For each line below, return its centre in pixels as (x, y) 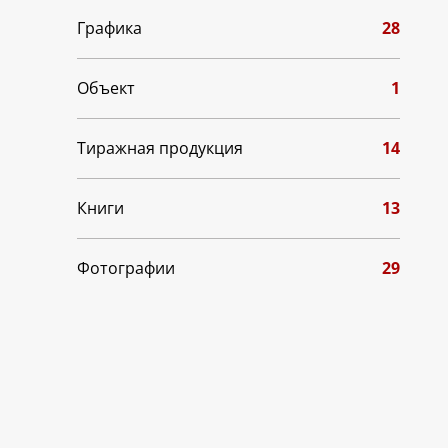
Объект (106, 88)
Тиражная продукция (160, 148)
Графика (109, 28)
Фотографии (126, 268)
